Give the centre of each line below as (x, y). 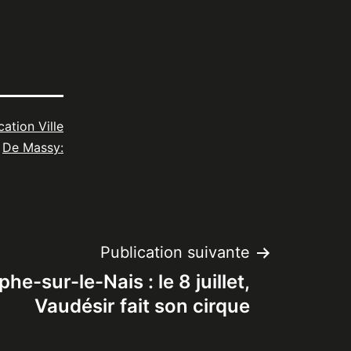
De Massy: (33, 147)
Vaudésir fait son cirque (142, 306)
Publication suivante (175, 252)
